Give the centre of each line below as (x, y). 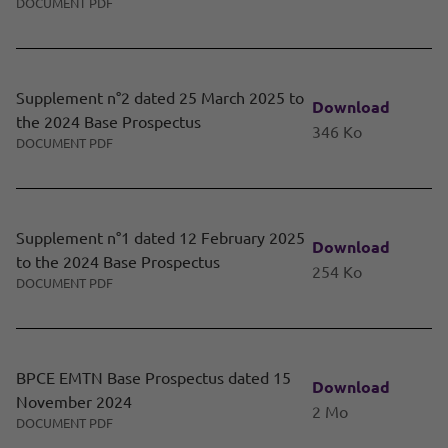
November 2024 (74, 401)
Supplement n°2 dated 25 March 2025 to (160, 97)
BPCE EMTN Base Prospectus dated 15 (153, 377)
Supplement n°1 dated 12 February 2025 (160, 237)
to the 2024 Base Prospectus (118, 261)
